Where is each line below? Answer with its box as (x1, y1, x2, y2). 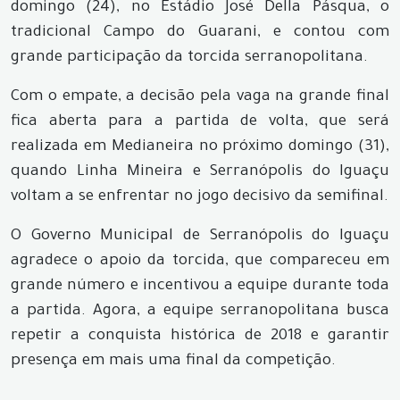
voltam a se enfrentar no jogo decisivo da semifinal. (11, 188, 388, 206)
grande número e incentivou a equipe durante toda (11, 278, 389, 296)
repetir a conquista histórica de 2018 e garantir (11, 328, 389, 346)
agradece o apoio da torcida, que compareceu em (11, 253, 389, 271)
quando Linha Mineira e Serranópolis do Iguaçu (11, 163, 389, 181)
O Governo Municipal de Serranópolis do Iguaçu (11, 228, 389, 246)
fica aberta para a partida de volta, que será (11, 113, 389, 131)
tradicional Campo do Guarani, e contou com (11, 24, 389, 42)
